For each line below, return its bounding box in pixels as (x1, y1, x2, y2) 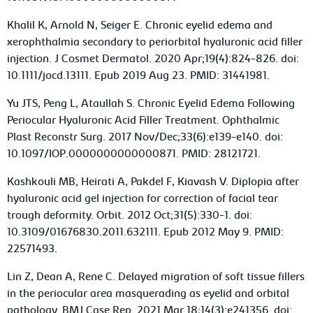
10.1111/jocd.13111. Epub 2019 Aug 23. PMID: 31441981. (7, 70, 270, 82)
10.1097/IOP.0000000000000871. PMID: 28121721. (7, 148, 261, 160)
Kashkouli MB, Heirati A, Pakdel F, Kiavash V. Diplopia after (7, 176, 300, 188)
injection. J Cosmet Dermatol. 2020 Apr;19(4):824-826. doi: (7, 53, 300, 65)
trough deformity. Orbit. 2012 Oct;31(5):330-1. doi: (7, 210, 253, 221)
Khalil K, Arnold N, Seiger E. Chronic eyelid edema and (7, 20, 273, 31)
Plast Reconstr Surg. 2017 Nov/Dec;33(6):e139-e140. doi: (7, 131, 284, 143)
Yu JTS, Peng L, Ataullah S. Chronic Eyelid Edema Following (7, 98, 296, 110)
